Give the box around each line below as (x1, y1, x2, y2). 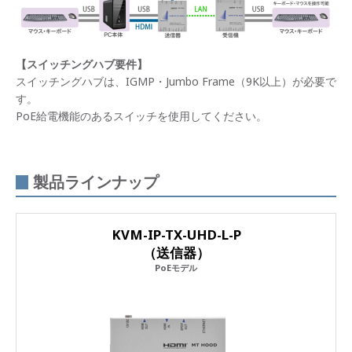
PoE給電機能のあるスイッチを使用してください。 (16, 108, 267, 123)
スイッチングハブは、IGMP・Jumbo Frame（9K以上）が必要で (16, 73, 336, 89)
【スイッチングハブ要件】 (16, 56, 148, 71)
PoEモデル (155, 261, 197, 273)
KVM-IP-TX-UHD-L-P (111, 225, 241, 244)
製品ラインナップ (33, 170, 159, 192)
